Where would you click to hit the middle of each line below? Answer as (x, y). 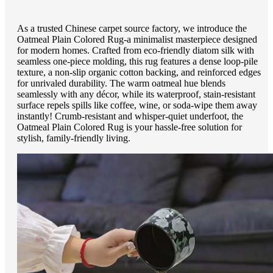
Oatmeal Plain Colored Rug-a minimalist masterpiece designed (137, 40)
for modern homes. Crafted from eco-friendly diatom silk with (136, 51)
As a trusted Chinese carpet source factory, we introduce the (132, 29)
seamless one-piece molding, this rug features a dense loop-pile (137, 62)
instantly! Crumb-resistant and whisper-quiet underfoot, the (130, 116)
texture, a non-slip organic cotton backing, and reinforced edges (139, 73)
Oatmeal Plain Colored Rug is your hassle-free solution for (129, 127)
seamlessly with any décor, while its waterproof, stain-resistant (136, 94)
